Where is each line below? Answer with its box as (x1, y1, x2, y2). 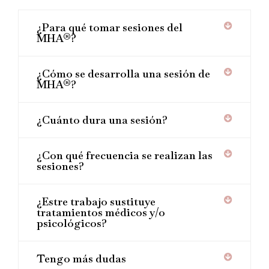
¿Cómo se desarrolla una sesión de (37, 66, 210, 80)
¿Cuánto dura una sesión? (37, 112, 168, 127)
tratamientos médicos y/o (37, 205, 165, 219)
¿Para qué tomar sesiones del (37, 20, 183, 34)
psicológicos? (37, 216, 107, 230)
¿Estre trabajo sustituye (37, 194, 156, 208)
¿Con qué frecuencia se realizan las (37, 148, 213, 162)
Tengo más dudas (37, 251, 126, 265)
